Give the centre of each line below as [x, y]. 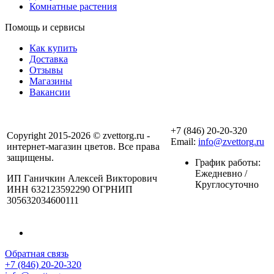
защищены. [30, 157]
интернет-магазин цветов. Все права [83, 146]
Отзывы [46, 70]
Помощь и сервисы [45, 27]
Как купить [53, 48]
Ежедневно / [221, 173]
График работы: [228, 162]
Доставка [49, 59]
